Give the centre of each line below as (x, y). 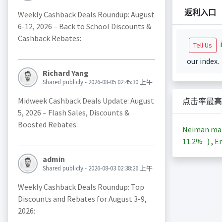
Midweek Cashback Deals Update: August (86, 101)
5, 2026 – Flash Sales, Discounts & (73, 113)
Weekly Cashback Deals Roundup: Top (81, 187)
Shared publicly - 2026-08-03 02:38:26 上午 (97, 168)
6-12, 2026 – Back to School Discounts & (84, 27)
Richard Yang (65, 73)
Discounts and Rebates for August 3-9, (82, 199)
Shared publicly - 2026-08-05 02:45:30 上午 (97, 82)
